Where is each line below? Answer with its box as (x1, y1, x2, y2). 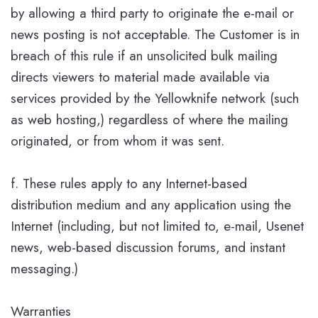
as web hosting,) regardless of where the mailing (11, 109, 288, 129)
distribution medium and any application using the (11, 194, 291, 214)
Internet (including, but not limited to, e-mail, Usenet (11, 216, 304, 236)
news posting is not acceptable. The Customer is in (11, 24, 300, 44)
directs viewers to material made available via (11, 67, 270, 87)
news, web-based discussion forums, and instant (11, 237, 285, 257)
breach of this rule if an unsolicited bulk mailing (11, 45, 278, 65)
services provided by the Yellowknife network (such (11, 88, 299, 108)
